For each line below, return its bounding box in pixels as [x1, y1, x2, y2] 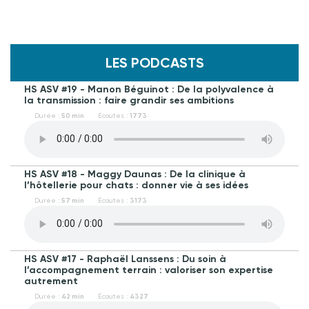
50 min [61, 111, 84, 120]
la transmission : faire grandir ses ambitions [24, 94, 234, 106]
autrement [24, 275, 78, 287]
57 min [61, 196, 84, 205]
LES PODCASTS [105, 54, 204, 71]
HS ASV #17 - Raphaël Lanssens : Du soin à [24, 252, 226, 265]
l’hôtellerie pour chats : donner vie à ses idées [24, 179, 248, 191]
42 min [61, 292, 84, 301]
